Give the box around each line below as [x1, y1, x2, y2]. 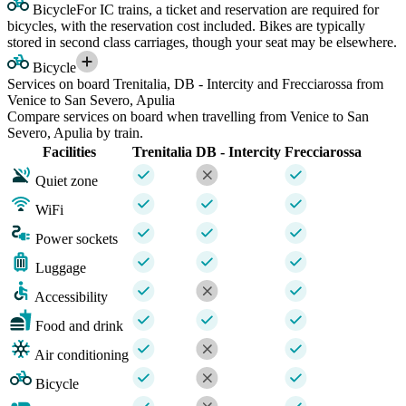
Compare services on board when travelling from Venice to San [7, 108, 369, 124]
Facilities [43, 143, 96, 159]
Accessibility [34, 288, 108, 304]
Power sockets [35, 230, 118, 246]
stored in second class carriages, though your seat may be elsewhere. [7, 34, 397, 50]
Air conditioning [34, 346, 129, 362]
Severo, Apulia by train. [7, 124, 143, 140]
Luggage [35, 259, 86, 275]
